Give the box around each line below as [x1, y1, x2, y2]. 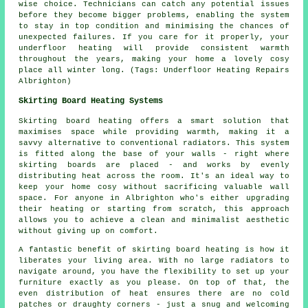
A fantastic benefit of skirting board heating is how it [19, 245, 289, 254]
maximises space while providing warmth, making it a [19, 128, 289, 137]
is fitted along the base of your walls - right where [19, 150, 289, 159]
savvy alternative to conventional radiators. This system [19, 139, 289, 148]
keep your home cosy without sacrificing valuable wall [19, 183, 289, 192]
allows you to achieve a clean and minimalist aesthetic [19, 216, 289, 225]
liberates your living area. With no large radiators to [19, 256, 289, 265]
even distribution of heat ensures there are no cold [19, 289, 289, 298]
